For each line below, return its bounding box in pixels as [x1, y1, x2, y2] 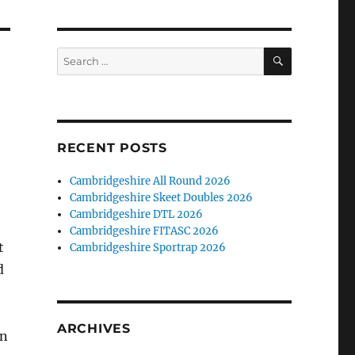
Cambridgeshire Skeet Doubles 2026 [70, 191, 254, 205]
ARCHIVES [56, 321, 131, 337]
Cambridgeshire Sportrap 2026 [70, 241, 227, 255]
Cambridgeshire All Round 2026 [70, 174, 231, 189]
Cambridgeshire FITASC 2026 [70, 224, 219, 239]
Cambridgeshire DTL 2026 [70, 208, 204, 222]
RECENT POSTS [56, 140, 167, 156]
